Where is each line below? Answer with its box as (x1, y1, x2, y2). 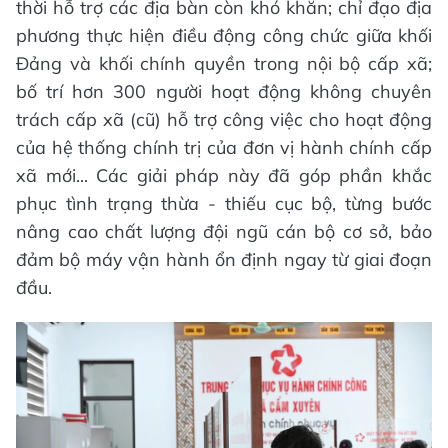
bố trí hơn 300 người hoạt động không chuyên (16, 79, 432, 103)
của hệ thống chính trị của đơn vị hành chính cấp (16, 135, 432, 159)
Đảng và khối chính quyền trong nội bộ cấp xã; (16, 51, 432, 75)
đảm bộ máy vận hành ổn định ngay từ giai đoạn (16, 247, 432, 271)
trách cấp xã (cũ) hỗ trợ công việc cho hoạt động (16, 107, 432, 131)
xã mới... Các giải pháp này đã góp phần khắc (16, 163, 432, 187)
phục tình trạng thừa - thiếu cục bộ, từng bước (16, 191, 432, 215)
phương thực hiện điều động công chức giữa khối (16, 23, 432, 47)
